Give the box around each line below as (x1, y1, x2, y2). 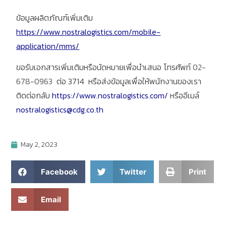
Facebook (40, 166, 78, 177)
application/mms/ (16, 39, 80, 52)
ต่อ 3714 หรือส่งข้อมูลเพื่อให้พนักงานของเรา (52, 75, 202, 88)
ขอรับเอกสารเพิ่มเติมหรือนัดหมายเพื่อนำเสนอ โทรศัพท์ (16, 61, 193, 74)
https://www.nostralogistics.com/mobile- (16, 25, 161, 38)
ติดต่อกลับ (16, 89, 52, 102)
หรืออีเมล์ (168, 89, 200, 102)
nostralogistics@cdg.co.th (16, 103, 104, 116)
